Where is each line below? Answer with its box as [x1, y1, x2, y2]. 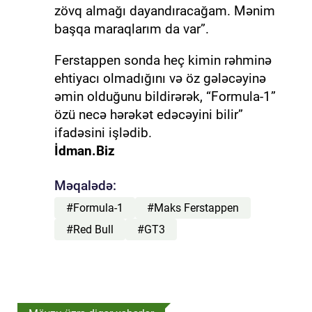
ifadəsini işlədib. [54, 124, 152, 141]
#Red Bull [65, 222, 114, 236]
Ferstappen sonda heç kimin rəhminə [54, 52, 272, 68]
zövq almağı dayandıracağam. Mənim [54, 2, 275, 19]
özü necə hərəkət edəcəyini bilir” [54, 106, 243, 123]
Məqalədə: [54, 177, 116, 194]
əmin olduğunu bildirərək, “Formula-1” [54, 88, 276, 104]
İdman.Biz [54, 142, 115, 159]
